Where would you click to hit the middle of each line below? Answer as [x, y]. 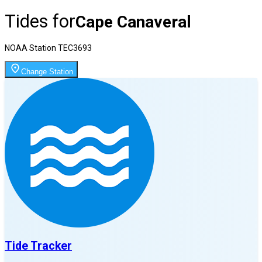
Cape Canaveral [133, 22]
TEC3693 [75, 48]
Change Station [47, 71]
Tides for [40, 21]
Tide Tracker [38, 246]
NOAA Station [31, 48]
